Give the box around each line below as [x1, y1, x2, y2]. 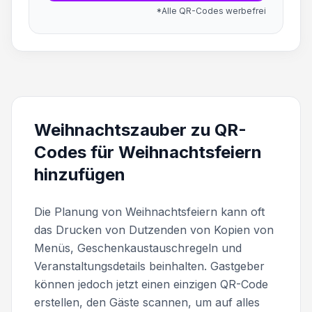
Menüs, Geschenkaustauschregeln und [34, 241, 242, 255]
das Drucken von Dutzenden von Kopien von [34, 223, 274, 237]
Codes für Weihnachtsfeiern [34, 142, 262, 162]
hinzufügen [34, 164, 125, 185]
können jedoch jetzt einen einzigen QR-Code [34, 277, 268, 291]
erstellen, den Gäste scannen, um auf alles [34, 295, 260, 309]
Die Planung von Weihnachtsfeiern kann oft [34, 205, 265, 219]
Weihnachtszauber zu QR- [34, 120, 247, 140]
